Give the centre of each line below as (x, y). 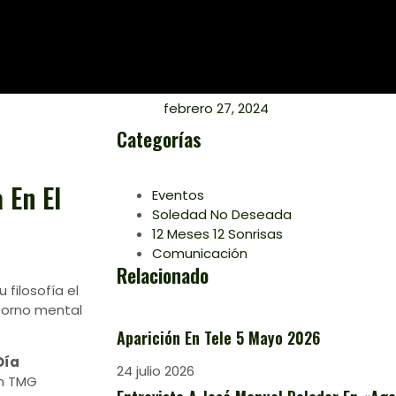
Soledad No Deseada (222, 215)
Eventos (178, 195)
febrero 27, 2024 (216, 109)
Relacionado (163, 275)
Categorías (159, 139)
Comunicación (200, 254)
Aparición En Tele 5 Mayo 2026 (221, 338)
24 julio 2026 (156, 371)
